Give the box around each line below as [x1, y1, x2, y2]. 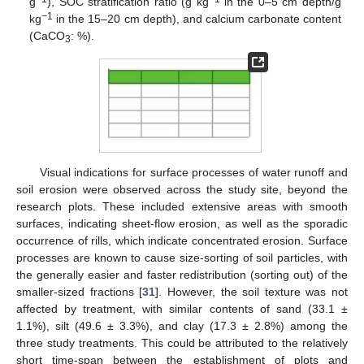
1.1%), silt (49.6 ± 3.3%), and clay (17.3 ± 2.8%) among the [16, 318, 348, 332]
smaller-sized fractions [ [16, 284, 143, 298]
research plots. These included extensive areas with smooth [16, 199, 348, 213]
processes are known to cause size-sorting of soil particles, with [16, 250, 348, 264]
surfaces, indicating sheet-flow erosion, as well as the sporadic [16, 216, 348, 230]
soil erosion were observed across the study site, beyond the [16, 182, 348, 196]
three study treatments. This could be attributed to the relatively [16, 336, 348, 349]
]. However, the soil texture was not [155, 284, 348, 298]
